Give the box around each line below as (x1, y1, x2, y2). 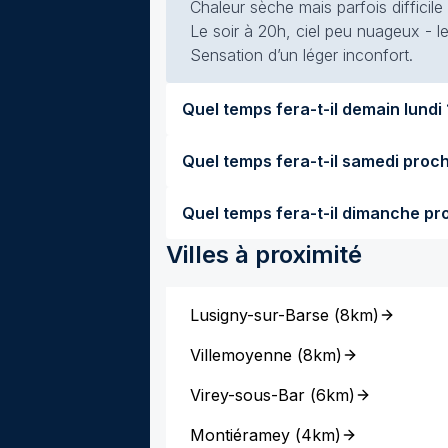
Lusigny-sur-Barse (190, 305, 329, 325)
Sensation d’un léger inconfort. (190, 45, 413, 65)
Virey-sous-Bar (190, 385, 305, 405)
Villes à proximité (166, 240, 362, 269)
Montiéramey (190, 425, 290, 445)
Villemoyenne (190, 345, 292, 365)
